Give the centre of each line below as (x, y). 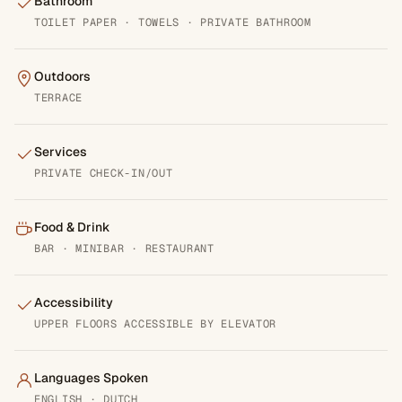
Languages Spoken (91, 377)
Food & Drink (72, 227)
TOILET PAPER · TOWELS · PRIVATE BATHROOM (173, 22)
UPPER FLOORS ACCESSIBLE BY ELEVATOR (156, 323)
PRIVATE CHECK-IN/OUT (104, 173)
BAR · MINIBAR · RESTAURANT (124, 248)
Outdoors (62, 76)
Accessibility (74, 302)
